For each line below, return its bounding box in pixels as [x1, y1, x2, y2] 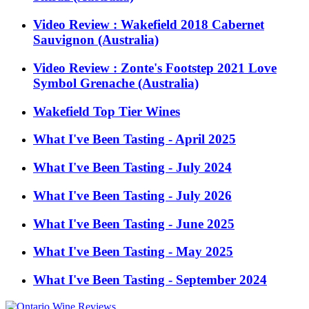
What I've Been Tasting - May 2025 [33, 244, 233, 259]
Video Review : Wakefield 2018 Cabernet [33, 17, 264, 32]
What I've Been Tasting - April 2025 [33, 132, 236, 147]
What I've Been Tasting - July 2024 [33, 160, 232, 175]
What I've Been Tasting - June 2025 [33, 216, 235, 231]
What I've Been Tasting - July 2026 [33, 188, 232, 203]
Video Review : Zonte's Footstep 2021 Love [33, 60, 277, 75]
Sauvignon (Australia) [33, 32, 159, 48]
